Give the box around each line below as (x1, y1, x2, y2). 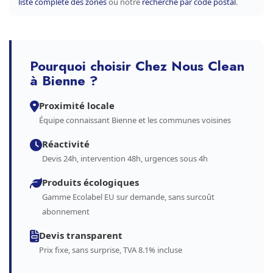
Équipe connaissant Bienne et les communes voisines (39, 115, 231, 126)
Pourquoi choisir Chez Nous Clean (30, 56, 244, 76)
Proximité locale (39, 99, 115, 112)
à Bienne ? (30, 71, 98, 90)
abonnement (42, 206, 90, 217)
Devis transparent (39, 229, 122, 241)
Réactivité (42, 138, 90, 150)
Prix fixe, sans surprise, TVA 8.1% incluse (39, 244, 182, 255)
